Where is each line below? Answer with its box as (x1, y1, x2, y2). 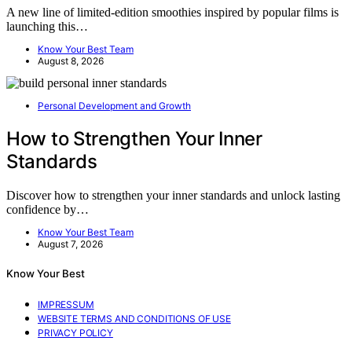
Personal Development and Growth (38, 99, 191, 112)
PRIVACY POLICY (38, 327, 113, 339)
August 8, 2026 (38, 54, 104, 67)
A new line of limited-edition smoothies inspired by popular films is (6, 5, 339, 19)
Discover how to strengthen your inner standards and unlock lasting (6, 188, 340, 202)
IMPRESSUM (38, 299, 94, 311)
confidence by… (6, 202, 89, 216)
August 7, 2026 (38, 237, 103, 250)
